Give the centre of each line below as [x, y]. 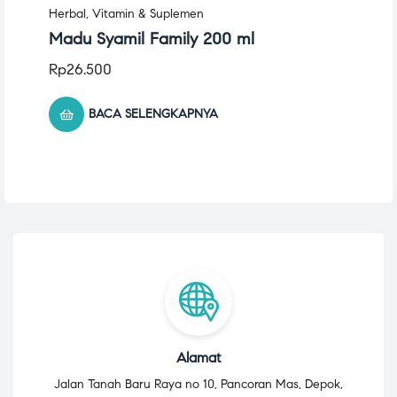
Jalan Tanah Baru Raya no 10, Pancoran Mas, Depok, [198, 385]
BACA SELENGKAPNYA [153, 113]
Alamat [198, 358]
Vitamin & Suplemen [148, 13]
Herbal [67, 13]
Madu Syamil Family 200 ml [152, 38]
